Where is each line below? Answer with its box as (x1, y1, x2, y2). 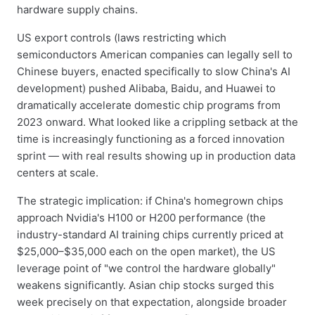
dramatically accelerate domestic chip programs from (17, 98, 281, 112)
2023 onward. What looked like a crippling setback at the (17, 115, 298, 129)
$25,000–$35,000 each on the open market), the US (17, 245, 276, 258)
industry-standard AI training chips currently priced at (17, 228, 283, 241)
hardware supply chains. (17, 3, 138, 16)
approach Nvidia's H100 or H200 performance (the (17, 211, 266, 224)
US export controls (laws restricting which (17, 31, 226, 44)
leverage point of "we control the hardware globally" (17, 262, 276, 275)
